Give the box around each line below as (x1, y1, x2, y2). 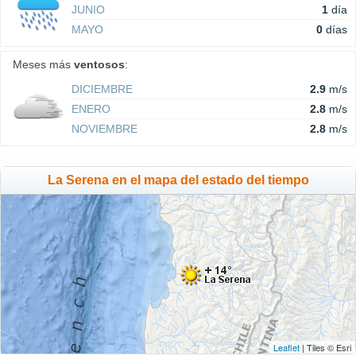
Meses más (13, 58, 74, 72)
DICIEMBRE (72, 83, 133, 96)
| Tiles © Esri (300, 341, 351, 354)
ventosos (74, 58, 125, 72)
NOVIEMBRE (72, 122, 137, 136)
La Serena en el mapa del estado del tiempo (47, 173, 309, 188)
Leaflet (273, 341, 300, 354)
